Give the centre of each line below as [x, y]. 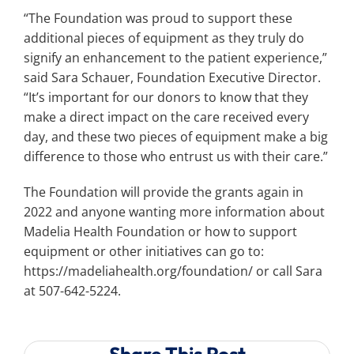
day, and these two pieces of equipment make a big [176, 136]
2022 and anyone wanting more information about [174, 211]
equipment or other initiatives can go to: [144, 251]
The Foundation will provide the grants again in [164, 192]
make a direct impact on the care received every [166, 117]
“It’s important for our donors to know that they [166, 97]
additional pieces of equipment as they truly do [164, 38]
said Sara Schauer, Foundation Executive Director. [172, 77]
